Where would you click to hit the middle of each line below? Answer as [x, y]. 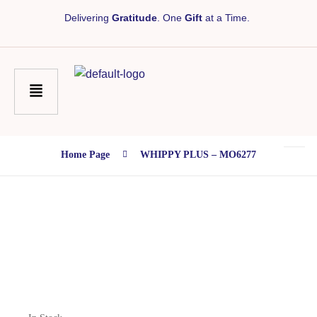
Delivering [88, 18]
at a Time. [227, 18]
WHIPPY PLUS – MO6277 [198, 155]
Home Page [85, 155]
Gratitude [134, 18]
